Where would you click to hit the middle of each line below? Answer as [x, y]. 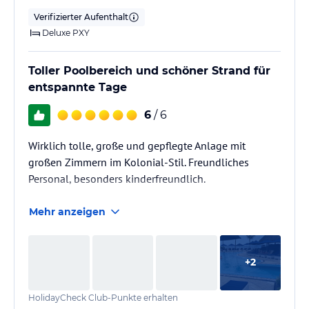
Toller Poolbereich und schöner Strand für [149, 70]
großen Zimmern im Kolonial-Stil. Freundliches [139, 162]
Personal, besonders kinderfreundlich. [117, 178]
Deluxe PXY [66, 32]
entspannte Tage [78, 87]
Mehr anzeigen [67, 211]
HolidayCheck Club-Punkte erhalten [103, 297]
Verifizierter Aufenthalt [81, 17]
